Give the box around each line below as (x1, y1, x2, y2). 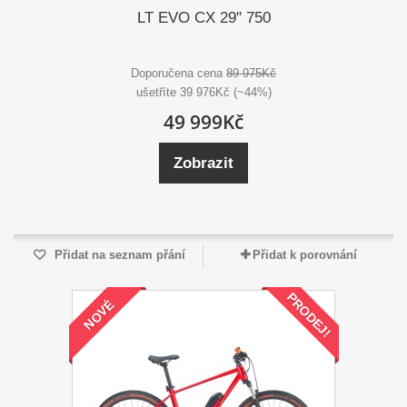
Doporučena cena (131, 66, 226, 81)
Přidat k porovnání (252, 248, 357, 263)
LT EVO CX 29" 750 (136, 9, 271, 27)
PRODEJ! (283, 290, 334, 341)
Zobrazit (174, 154, 233, 173)
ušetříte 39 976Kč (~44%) (135, 85, 272, 100)
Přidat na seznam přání (51, 248, 185, 263)
